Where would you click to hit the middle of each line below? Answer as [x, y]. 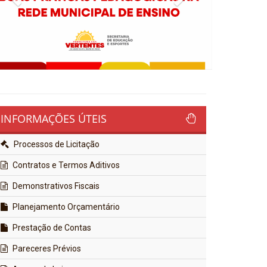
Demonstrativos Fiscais [55, 186]
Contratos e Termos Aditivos [65, 165]
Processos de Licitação [56, 145]
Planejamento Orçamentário [65, 207]
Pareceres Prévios [46, 249]
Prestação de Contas [51, 228]
